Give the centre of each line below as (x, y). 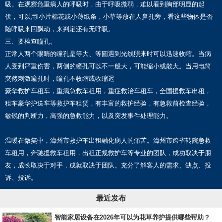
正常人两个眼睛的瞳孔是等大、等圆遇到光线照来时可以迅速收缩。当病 (108, 54)
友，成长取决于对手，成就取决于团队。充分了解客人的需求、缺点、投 (108, 166)
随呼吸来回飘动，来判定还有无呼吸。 (60, 29)
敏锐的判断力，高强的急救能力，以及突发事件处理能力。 (89, 116)
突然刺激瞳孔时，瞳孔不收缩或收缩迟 (60, 79)
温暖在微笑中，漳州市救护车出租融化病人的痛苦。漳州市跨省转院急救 (108, 141)
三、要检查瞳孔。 (32, 42)
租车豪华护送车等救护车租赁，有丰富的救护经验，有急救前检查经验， (108, 104)
